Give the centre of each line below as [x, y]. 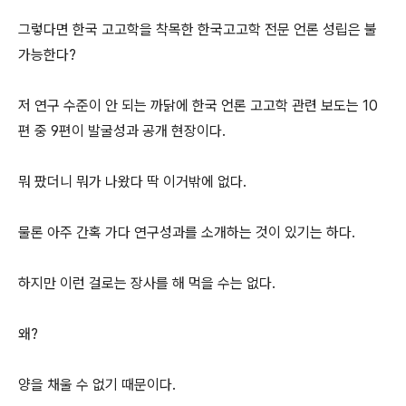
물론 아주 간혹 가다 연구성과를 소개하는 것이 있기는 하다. [187, 233]
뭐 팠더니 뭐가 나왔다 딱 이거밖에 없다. [132, 182]
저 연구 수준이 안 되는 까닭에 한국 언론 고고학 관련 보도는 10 [198, 106]
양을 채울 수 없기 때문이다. [99, 385]
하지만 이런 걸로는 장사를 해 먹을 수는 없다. [147, 284]
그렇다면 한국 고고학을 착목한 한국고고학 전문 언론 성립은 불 [198, 30]
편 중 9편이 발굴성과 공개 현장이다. [122, 131]
